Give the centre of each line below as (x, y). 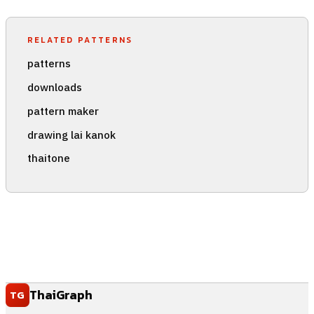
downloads (54, 87)
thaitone (48, 158)
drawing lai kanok (71, 134)
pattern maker (63, 110)
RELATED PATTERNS (80, 40)
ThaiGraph (61, 295)
